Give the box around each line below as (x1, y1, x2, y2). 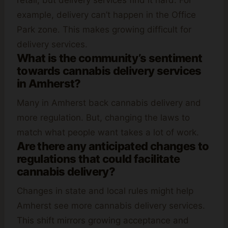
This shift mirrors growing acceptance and (17, 215, 189, 226)
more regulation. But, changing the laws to (17, 112, 190, 123)
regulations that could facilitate (17, 152, 180, 166)
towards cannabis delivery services (17, 64, 202, 78)
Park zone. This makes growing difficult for (17, 24, 191, 35)
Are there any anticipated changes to (17, 139, 209, 153)
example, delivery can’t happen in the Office (17, 10, 196, 20)
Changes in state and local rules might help (17, 186, 193, 196)
